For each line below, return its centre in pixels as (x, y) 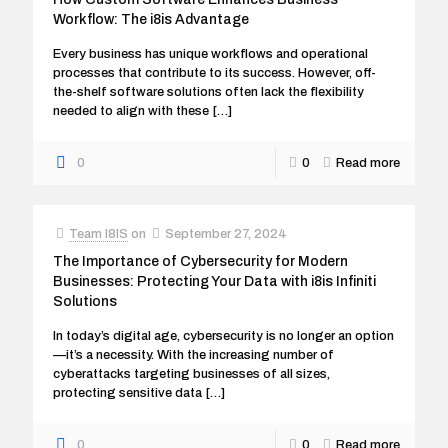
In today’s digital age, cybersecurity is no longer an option (223, 336)
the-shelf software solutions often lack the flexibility (208, 92)
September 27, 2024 (226, 234)
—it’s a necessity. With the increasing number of (193, 355)
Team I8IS (98, 234)
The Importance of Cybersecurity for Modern (200, 261)
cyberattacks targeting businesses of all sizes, (191, 374)
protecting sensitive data (127, 393)
